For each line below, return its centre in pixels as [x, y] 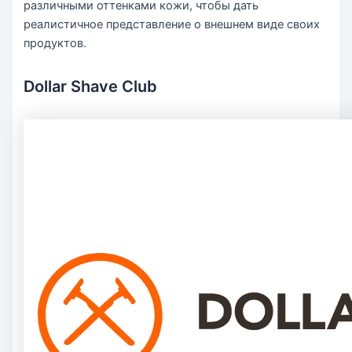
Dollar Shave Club [91, 87]
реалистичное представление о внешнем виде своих [172, 25]
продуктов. [55, 44]
